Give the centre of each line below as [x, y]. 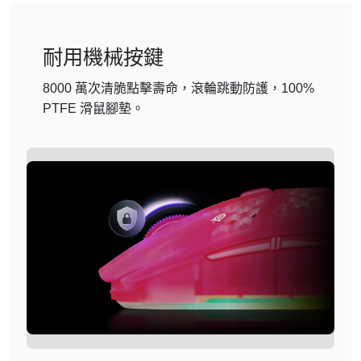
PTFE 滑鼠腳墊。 [94, 108]
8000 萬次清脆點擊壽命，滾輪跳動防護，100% [179, 88]
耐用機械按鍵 [104, 57]
